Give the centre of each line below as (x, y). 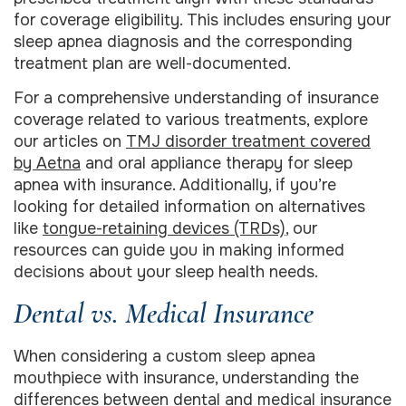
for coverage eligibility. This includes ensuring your (202, 20)
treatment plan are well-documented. (152, 64)
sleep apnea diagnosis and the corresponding (183, 42)
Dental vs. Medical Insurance (164, 313)
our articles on (70, 142)
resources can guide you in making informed (179, 251)
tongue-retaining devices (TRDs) (164, 229)
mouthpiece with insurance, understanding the (186, 377)
